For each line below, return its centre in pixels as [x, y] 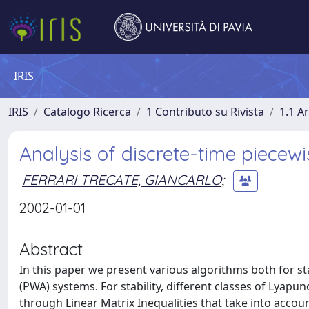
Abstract [51, 249]
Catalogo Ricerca [87, 112]
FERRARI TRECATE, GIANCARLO [122, 179]
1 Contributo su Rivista [205, 112]
